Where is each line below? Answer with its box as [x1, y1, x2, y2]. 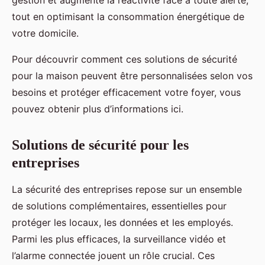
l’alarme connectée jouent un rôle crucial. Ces [12, 249, 215, 261]
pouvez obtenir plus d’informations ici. [12, 102, 183, 115]
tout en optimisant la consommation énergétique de [12, 10, 244, 22]
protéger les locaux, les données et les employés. [12, 216, 233, 228]
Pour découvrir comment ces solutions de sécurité [12, 53, 237, 65]
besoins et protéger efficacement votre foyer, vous [12, 86, 241, 98]
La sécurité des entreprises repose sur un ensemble [12, 183, 242, 195]
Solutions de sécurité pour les [12, 137, 189, 153]
